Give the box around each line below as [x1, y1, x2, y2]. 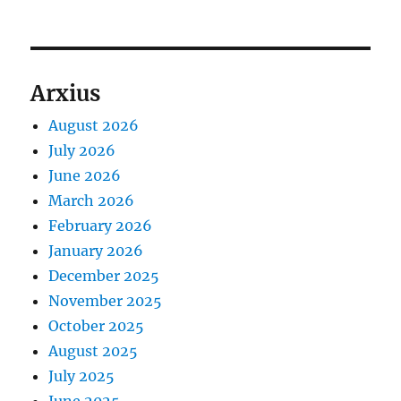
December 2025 [48, 266, 160, 285]
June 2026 [48, 166, 122, 184]
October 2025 [48, 316, 145, 335]
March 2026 [48, 191, 135, 209]
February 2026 [48, 216, 153, 235]
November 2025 [48, 291, 163, 310]
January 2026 [48, 241, 144, 260]
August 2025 [48, 341, 139, 360]
